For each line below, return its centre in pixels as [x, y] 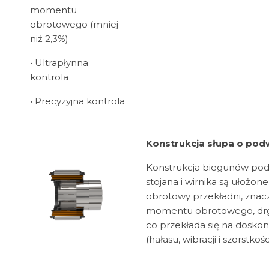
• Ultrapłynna [59, 63]
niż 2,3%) [49, 39]
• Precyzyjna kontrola [77, 101]
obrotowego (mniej [74, 25]
